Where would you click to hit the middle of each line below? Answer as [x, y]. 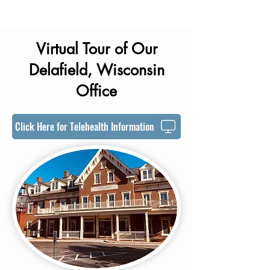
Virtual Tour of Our [96, 49]
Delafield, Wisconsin [96, 70]
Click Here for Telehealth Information [84, 127]
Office [96, 91]
